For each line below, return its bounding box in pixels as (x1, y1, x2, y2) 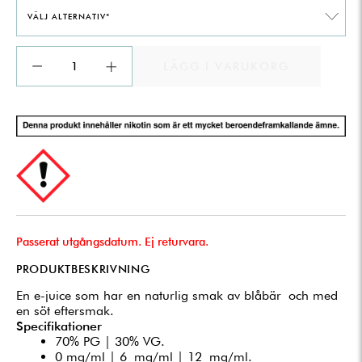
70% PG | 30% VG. (55, 333, 165, 349)
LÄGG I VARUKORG (163, 60, 290, 73)
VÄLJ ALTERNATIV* (27, 11, 110, 21)
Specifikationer (16, 318, 102, 334)
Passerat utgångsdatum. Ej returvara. (16, 234, 208, 249)
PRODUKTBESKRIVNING (16, 262, 150, 276)
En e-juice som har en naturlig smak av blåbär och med (16, 287, 338, 303)
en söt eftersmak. (16, 302, 114, 318)
